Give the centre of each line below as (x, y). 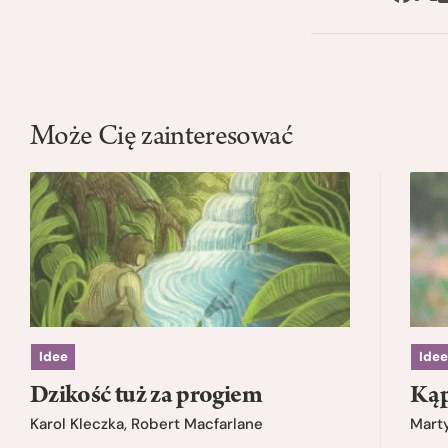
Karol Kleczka (77, 424)
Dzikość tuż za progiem (146, 396)
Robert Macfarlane (197, 424)
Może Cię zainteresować (161, 138)
